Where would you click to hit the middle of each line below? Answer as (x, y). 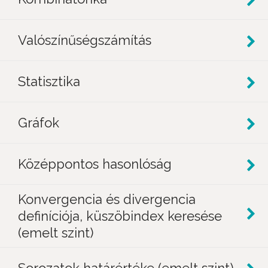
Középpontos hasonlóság (95, 164)
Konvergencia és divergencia (107, 199)
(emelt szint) (56, 233)
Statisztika (49, 81)
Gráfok (39, 123)
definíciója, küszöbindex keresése (120, 216)
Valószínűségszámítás (85, 40)
